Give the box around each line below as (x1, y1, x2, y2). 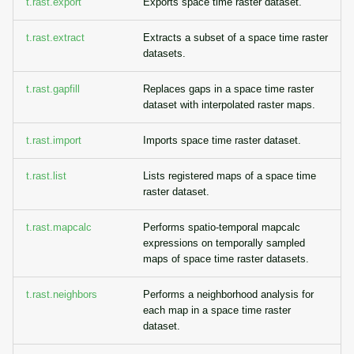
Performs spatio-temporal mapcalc (143, 221, 300, 233)
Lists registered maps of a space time (143, 170, 316, 182)
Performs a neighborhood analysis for (143, 288, 314, 300)
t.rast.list (26, 170, 66, 182)
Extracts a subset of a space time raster (143, 32, 328, 43)
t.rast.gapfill (26, 83, 80, 95)
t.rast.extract (26, 32, 85, 43)
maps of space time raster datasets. (143, 253, 309, 265)
